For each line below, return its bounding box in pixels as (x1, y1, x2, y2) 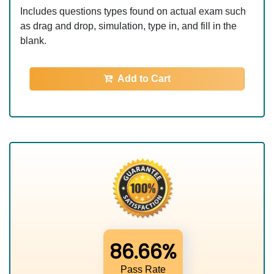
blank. (20, 35, 46, 46)
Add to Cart (117, 73, 171, 84)
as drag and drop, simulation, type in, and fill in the (20, 20, 237, 31)
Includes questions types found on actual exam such (20, 6, 246, 17)
